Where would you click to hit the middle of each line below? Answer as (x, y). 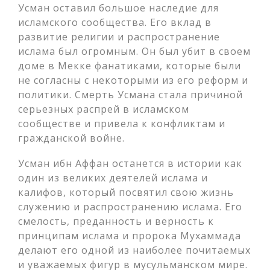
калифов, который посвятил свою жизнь (126, 192)
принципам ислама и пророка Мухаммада (130, 236)
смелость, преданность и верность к (116, 221)
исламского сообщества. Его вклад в (115, 22)
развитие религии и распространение (119, 37)
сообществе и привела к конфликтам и (122, 124)
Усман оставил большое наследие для (118, 8)
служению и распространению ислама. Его (130, 207)
